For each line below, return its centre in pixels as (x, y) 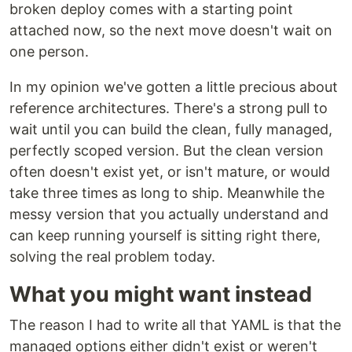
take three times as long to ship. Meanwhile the (167, 193)
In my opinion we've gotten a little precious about (174, 87)
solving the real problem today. (112, 257)
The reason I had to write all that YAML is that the (175, 325)
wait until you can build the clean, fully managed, (171, 129)
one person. (49, 51)
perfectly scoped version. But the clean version (167, 150)
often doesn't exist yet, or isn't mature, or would (170, 172)
